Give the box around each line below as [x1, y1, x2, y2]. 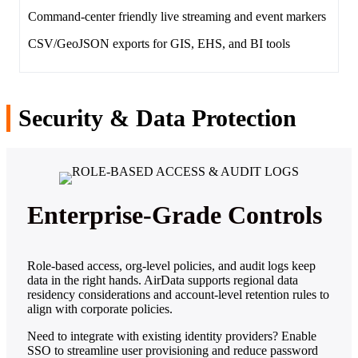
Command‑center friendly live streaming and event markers [28, 9, 326, 23]
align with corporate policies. [27, 301, 173, 316]
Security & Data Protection [18, 104, 296, 131]
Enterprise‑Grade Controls [27, 200, 322, 229]
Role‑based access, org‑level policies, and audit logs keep [27, 258, 316, 272]
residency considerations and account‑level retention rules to [27, 287, 329, 301]
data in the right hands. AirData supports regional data [27, 272, 298, 287]
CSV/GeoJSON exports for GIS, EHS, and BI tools [28, 36, 290, 50]
